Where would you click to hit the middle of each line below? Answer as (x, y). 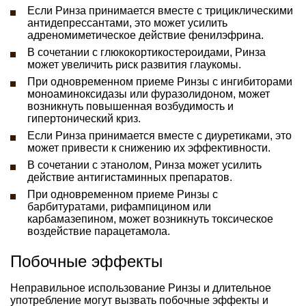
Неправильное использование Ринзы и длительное (141, 288)
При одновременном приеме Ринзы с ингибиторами (160, 81)
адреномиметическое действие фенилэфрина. (145, 35)
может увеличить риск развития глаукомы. (134, 64)
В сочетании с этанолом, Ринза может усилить (144, 165)
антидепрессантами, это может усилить (127, 23)
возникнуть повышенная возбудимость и (130, 106)
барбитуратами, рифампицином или (119, 206)
